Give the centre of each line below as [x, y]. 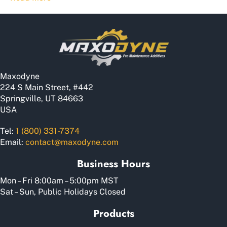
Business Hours [113, 164]
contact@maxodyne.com [72, 142]
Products [113, 213]
